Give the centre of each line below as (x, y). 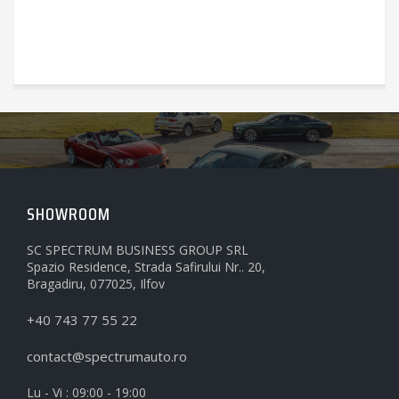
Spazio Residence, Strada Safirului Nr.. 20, (146, 266)
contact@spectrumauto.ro (107, 356)
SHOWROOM (69, 213)
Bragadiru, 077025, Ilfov (96, 283)
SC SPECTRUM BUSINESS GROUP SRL (138, 249)
